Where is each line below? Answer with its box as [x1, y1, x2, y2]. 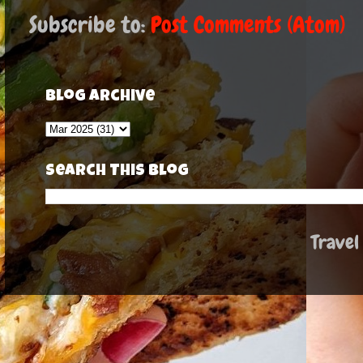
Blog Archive [45, 88, 156, 105]
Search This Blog [45, 163, 189, 180]
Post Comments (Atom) [151, 9, 346, 40]
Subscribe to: [29, 9, 151, 40]
